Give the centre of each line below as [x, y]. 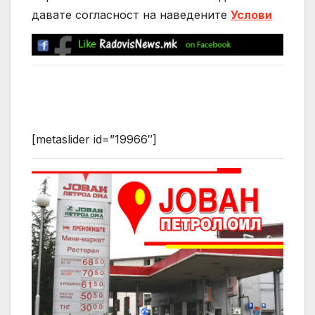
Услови [251, 15]
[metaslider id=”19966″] [94, 140]
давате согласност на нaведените [131, 15]
